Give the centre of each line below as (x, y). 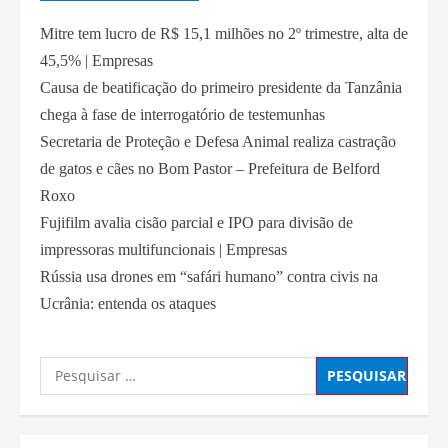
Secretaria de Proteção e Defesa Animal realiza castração (218, 141)
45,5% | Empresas (96, 60)
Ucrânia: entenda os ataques (128, 303)
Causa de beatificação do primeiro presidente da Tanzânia (221, 87)
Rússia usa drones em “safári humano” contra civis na (209, 276)
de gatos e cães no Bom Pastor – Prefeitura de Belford (210, 168)
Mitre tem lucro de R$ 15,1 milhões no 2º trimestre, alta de (224, 33)
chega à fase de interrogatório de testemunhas (182, 114)
